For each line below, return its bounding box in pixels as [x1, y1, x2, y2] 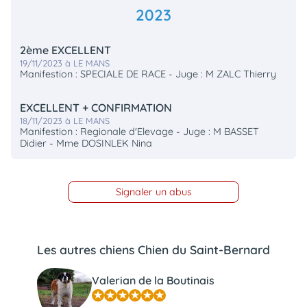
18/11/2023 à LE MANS [20, 115, 110, 127]
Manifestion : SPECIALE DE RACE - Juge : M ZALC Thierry [20, 68, 277, 81]
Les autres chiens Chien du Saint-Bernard [37, 242, 270, 258]
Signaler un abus [115, 185, 192, 198]
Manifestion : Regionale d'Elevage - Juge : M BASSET [20, 125, 260, 138]
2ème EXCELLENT [20, 43, 112, 58]
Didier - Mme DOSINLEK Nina [20, 137, 153, 150]
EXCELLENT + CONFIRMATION [20, 101, 173, 115]
